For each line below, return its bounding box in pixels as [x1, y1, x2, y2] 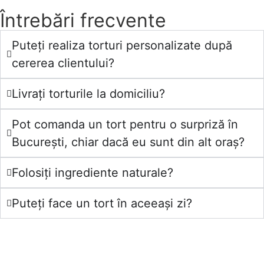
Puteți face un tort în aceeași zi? [12, 196, 192, 211]
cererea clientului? [12, 56, 114, 71]
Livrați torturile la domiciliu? [12, 87, 165, 101]
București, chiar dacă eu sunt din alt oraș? [12, 135, 245, 150]
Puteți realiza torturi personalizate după [12, 38, 232, 53]
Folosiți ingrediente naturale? [12, 166, 173, 180]
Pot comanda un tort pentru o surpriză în [12, 117, 238, 132]
